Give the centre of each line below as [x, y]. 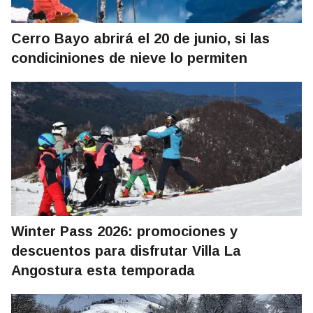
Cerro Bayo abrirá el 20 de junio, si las [140, 39]
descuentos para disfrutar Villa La [126, 251]
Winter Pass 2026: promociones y [124, 232]
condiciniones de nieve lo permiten [129, 58]
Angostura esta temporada [103, 271]
